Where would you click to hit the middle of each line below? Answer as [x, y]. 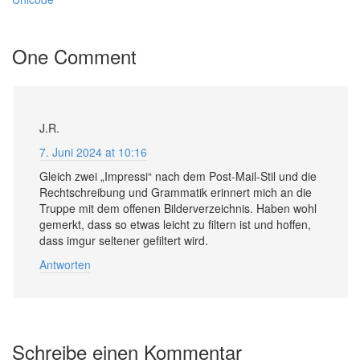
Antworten [65, 265]
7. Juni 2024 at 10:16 [93, 152]
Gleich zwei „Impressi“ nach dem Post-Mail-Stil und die [178, 176]
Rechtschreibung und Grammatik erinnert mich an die [176, 192]
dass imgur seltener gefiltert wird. [124, 241]
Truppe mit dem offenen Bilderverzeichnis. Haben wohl [178, 209]
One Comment [74, 56]
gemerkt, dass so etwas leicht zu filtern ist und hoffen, [175, 225]
